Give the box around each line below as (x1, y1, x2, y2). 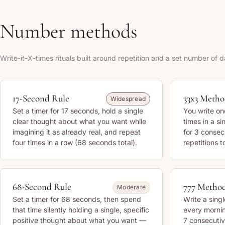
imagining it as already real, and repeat (13, 128, 141, 136)
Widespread (110, 95, 146, 102)
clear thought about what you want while (13, 117, 146, 126)
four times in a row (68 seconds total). (13, 138, 137, 147)
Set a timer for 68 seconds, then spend (13, 195, 141, 203)
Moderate (117, 183, 146, 191)
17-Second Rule (13, 92, 69, 104)
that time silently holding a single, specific (13, 205, 149, 214)
